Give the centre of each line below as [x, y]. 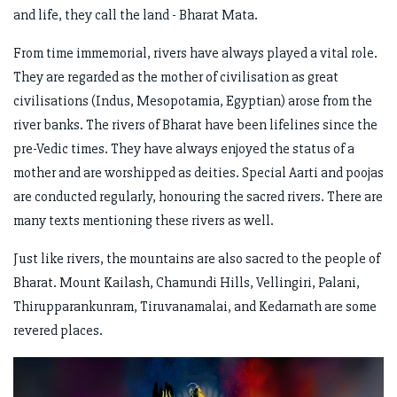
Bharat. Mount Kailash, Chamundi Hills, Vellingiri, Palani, [187, 283]
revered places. [58, 331]
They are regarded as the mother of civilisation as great [176, 78]
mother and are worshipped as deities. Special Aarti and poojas [198, 173]
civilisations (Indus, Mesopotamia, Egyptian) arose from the [193, 101]
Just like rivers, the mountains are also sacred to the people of [197, 259]
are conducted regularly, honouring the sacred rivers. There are [198, 197]
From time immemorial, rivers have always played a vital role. [195, 54]
